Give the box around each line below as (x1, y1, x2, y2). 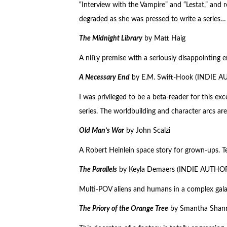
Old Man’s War (79, 127, 124, 135)
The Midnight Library (79, 35, 142, 43)
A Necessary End (79, 74, 130, 82)
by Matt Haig (142, 35, 185, 43)
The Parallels (79, 166, 117, 174)
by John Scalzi (124, 127, 170, 135)
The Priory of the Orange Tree (79, 205, 168, 213)
